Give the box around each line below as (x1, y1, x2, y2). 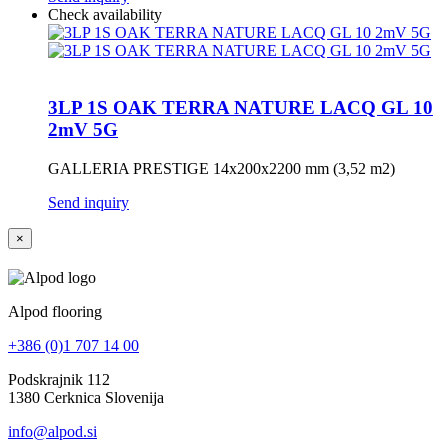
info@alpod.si (8, 422, 97, 440)
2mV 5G (48, 118, 118, 140)
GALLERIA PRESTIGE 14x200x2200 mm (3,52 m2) (48, 159, 395, 177)
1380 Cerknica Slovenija (8, 388, 164, 406)
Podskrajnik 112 (8, 370, 110, 388)
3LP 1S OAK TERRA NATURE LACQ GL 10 (48, 96, 433, 118)
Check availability (48, 6, 162, 24)
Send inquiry (48, 193, 129, 211)
